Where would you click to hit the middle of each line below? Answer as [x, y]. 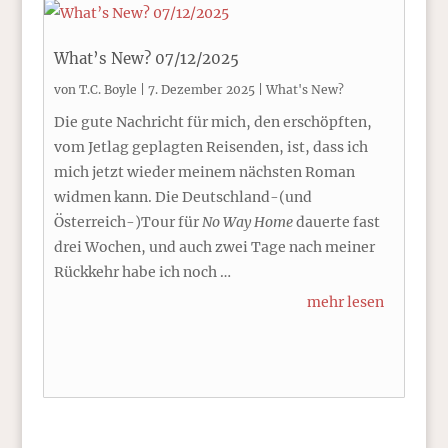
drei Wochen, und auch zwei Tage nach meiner [214, 247]
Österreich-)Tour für [127, 222]
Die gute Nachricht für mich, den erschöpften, [212, 122]
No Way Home [247, 222]
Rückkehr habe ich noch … [142, 272]
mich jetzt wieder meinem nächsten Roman [204, 172]
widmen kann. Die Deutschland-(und [182, 197]
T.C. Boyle [107, 89]
